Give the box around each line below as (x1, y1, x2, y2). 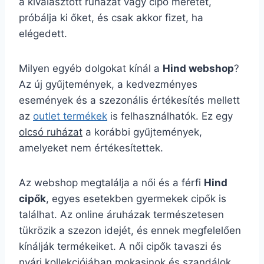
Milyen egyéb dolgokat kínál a (19, 62, 163, 74)
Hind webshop (163, 62, 234, 74)
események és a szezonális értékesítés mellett (19, 94, 240, 106)
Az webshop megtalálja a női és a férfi (19, 177, 204, 189)
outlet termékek (33, 110, 107, 122)
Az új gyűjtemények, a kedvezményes (19, 78, 197, 90)
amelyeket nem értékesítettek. (19, 142, 163, 154)
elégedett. (19, 28, 67, 39)
